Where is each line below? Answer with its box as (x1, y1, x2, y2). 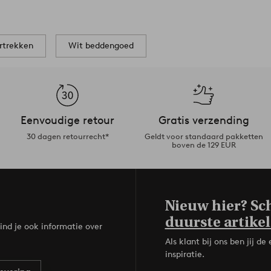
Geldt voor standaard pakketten (144, 131, 263, 141)
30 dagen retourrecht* (26, 131, 109, 141)
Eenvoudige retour (21, 113, 114, 127)
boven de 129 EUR (171, 140, 236, 149)
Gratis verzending (158, 113, 249, 127)
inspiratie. (165, 249, 204, 260)
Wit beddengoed (68, 40, 134, 51)
